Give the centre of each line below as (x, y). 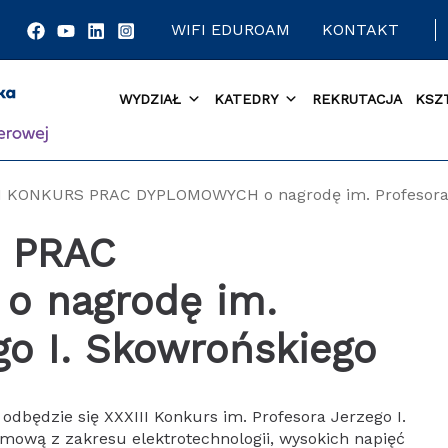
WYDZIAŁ (149, 99)
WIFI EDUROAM (231, 29)
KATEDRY (246, 99)
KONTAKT (361, 29)
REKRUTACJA (356, 99)
